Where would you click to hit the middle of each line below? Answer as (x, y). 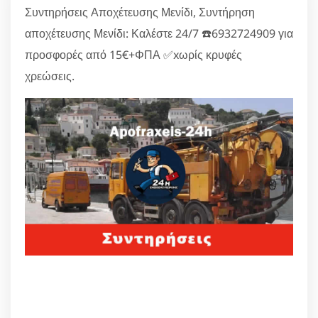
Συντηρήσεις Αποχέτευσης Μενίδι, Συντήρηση (140, 12)
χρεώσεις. (50, 76)
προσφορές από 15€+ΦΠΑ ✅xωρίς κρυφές (133, 55)
